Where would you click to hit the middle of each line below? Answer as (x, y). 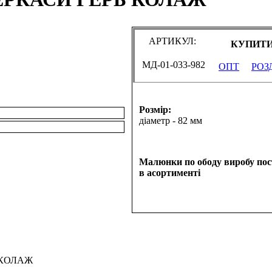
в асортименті (170, 173)
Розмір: (155, 110)
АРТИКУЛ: (174, 41)
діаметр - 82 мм (171, 121)
